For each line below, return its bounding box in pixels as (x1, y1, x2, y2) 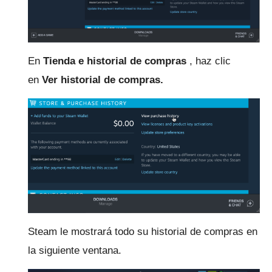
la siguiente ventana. (28, 245, 121, 257)
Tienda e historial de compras (43, 55, 186, 67)
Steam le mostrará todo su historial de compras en (28, 226, 257, 238)
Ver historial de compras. (42, 73, 163, 86)
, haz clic (186, 55, 231, 67)
